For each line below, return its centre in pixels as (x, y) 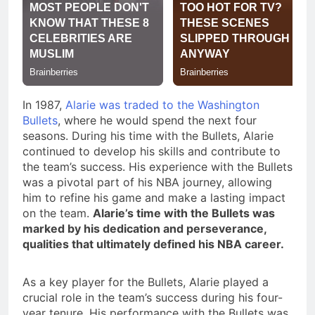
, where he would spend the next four (157, 120)
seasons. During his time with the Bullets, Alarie (148, 135)
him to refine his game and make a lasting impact (154, 197)
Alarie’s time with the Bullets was (184, 213)
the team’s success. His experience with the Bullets (157, 166)
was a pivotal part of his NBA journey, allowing (147, 182)
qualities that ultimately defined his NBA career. (153, 244)
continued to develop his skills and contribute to (152, 151)
